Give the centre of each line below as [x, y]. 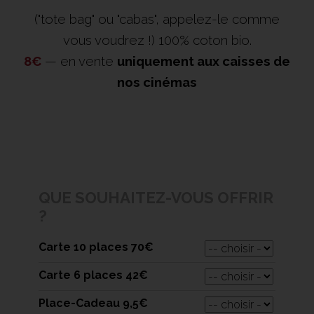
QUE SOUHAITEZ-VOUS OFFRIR [156, 198]
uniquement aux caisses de [204, 61]
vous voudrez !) [110, 40]
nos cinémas [157, 82]
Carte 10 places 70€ [96, 247]
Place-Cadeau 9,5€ [93, 303]
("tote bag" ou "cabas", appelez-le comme [157, 19]
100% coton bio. [205, 40]
